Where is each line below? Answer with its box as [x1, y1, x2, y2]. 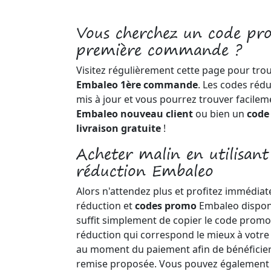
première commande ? [76, 37, 242, 62]
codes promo [135, 199, 199, 212]
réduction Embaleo [76, 158, 214, 183]
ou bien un [193, 107, 247, 120]
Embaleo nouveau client [76, 107, 193, 120]
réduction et [76, 199, 135, 212]
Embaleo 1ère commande [76, 78, 198, 91]
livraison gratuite [76, 122, 161, 135]
